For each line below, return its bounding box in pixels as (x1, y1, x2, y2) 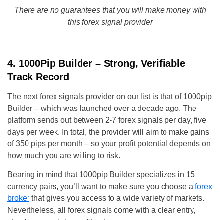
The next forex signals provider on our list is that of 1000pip (7, 92, 212, 101)
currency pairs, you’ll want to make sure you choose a (7, 182, 195, 191)
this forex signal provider (67, 18, 153, 27)
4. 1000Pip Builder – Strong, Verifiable (7, 58, 185, 69)
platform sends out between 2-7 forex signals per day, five (7, 116, 206, 125)
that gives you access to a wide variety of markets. (29, 194, 204, 203)
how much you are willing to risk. (7, 151, 120, 160)
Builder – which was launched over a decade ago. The (7, 104, 196, 113)
